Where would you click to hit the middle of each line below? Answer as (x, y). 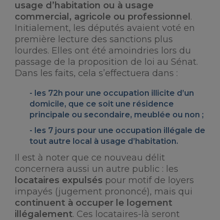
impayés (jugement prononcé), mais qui (104, 192)
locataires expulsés (59, 180)
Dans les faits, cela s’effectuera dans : (96, 73)
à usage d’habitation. (136, 141)
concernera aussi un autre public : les (96, 169)
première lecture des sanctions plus (94, 39)
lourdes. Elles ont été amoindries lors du (103, 51)
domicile (47, 104)
